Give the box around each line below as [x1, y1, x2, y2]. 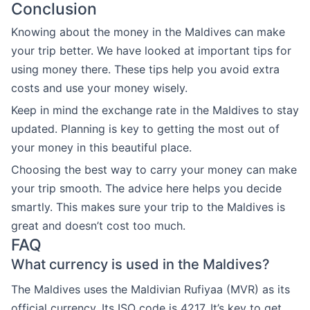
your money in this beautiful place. [11, 140, 192, 154]
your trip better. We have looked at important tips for [11, 44, 291, 57]
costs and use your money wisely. [11, 81, 188, 95]
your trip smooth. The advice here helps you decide [11, 181, 282, 195]
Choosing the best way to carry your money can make [11, 163, 297, 176]
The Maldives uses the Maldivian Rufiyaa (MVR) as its [11, 282, 290, 296]
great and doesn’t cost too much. [11, 219, 185, 232]
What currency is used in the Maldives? [11, 256, 270, 273]
